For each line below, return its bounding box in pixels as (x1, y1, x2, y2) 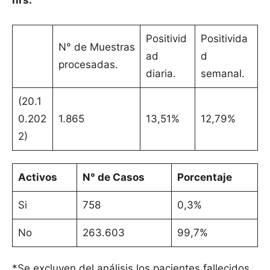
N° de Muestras (58, 41, 135, 54)
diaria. (145, 67, 176, 80)
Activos (17, 171, 57, 184)
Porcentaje (177, 171, 232, 184)
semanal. (200, 67, 245, 80)
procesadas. (58, 58, 124, 71)
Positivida (200, 33, 248, 45)
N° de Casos (82, 171, 145, 184)
